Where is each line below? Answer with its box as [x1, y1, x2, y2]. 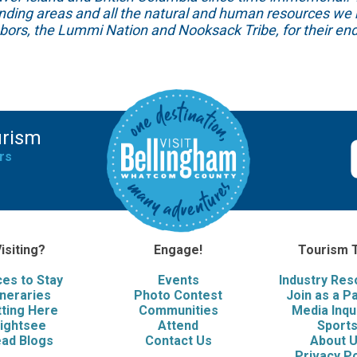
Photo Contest [134, 288, 223, 304]
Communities [138, 303, 218, 319]
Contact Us [144, 333, 212, 349]
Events [157, 273, 199, 288]
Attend [158, 318, 199, 334]
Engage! [154, 242, 203, 258]
